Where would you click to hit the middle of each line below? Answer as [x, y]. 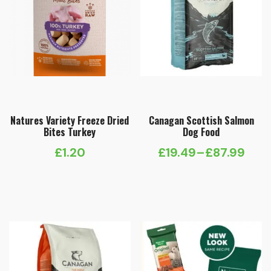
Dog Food [201, 132]
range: [219, 181]
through [224, 219]
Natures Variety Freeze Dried [70, 121]
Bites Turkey [70, 132]
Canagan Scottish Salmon [201, 121]
